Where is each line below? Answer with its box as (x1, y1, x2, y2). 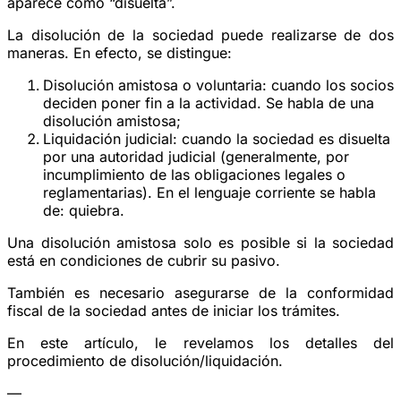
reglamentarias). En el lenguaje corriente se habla (43, 183, 376, 201)
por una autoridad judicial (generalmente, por (43, 147, 349, 166)
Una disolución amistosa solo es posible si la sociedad (7, 233, 394, 252)
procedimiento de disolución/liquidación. (7, 351, 283, 370)
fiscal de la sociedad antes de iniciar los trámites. (7, 301, 340, 320)
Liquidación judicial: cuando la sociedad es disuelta (43, 129, 390, 148)
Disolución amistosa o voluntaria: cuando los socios (43, 75, 394, 94)
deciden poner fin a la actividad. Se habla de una (43, 93, 374, 112)
